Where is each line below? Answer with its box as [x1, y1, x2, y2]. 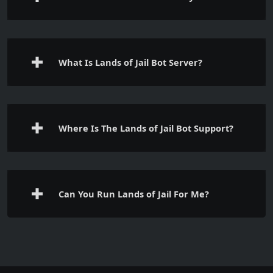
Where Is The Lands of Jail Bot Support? [58, 121, 233, 134]
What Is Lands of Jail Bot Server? [58, 55, 202, 68]
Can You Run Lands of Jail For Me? [58, 187, 209, 200]
